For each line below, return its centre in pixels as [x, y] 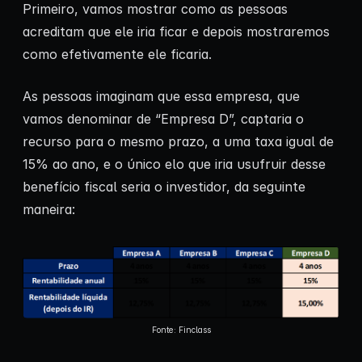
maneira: [49, 210]
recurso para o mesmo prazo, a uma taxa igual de [178, 142]
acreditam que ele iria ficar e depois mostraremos [176, 32]
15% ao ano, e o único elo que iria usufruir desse [174, 164]
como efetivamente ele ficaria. [117, 55]
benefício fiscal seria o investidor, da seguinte [164, 187]
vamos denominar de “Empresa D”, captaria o [163, 119]
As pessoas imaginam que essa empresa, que [161, 97]
